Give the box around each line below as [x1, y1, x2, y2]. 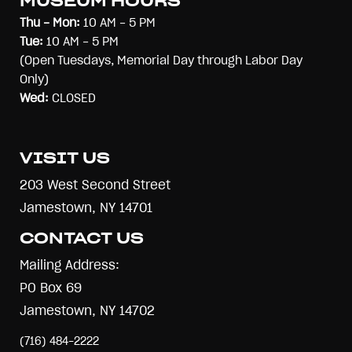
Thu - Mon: [20, 16, 80, 30]
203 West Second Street [20, 178, 170, 192]
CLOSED [49, 92, 96, 105]
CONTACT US [20, 231, 144, 247]
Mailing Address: [20, 258, 119, 273]
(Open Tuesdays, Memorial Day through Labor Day [20, 54, 302, 68]
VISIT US [20, 151, 110, 167]
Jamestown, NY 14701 [20, 201, 152, 215]
